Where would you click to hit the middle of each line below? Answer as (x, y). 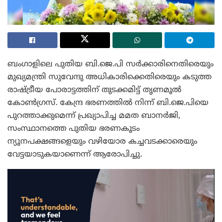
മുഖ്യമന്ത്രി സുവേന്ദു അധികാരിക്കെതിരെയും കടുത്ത (110, 77)
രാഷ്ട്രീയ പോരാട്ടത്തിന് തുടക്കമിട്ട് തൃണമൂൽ (94, 90)
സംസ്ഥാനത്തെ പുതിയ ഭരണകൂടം (74, 129)
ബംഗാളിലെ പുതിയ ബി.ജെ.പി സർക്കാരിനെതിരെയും (111, 64)
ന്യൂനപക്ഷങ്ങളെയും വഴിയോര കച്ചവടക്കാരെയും (102, 141)
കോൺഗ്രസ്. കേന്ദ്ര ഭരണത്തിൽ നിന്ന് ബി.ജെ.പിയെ (108, 103)
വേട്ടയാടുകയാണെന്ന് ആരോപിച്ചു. (75, 154)
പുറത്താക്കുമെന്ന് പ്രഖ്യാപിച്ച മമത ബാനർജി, (94, 116)
